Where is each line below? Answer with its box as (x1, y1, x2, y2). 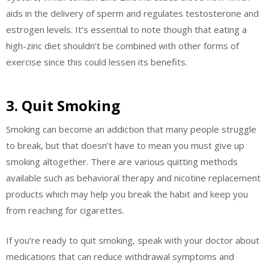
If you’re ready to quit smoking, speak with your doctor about (6, 234, 259, 246)
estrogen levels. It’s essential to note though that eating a (6, 23, 247, 35)
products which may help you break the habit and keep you (6, 188, 248, 201)
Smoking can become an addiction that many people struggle (6, 123, 256, 136)
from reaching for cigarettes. (6, 204, 124, 217)
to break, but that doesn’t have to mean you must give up (6, 139, 244, 152)
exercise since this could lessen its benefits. (6, 55, 187, 68)
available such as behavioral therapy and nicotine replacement (6, 172, 261, 184)
